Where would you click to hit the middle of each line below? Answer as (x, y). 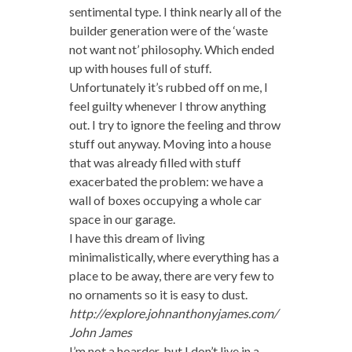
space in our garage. (122, 218)
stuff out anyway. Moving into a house (170, 143)
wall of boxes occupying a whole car (165, 200)
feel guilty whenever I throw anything (167, 105)
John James (100, 332)
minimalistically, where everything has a (174, 256)
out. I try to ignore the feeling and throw (174, 124)
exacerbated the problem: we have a (166, 181)
